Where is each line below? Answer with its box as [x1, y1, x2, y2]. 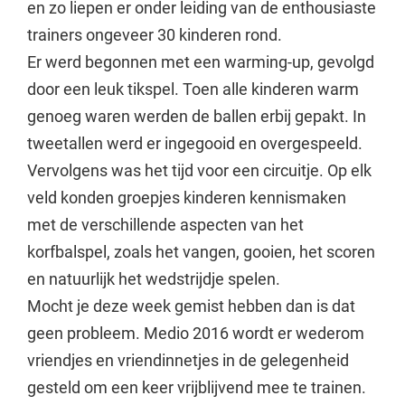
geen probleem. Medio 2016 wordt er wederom [26, 323, 364, 343]
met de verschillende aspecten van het [26, 214, 304, 234]
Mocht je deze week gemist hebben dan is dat [26, 296, 355, 316]
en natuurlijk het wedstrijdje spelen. [26, 268, 280, 288]
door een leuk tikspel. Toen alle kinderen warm [26, 79, 359, 99]
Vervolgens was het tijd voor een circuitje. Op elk [26, 160, 372, 180]
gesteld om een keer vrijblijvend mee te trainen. [26, 377, 366, 397]
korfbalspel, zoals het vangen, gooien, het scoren [26, 241, 375, 261]
